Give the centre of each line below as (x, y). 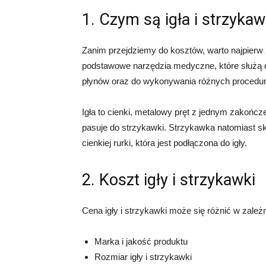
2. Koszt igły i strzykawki (169, 180)
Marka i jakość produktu (141, 241)
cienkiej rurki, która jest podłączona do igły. (164, 143)
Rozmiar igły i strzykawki (143, 257)
